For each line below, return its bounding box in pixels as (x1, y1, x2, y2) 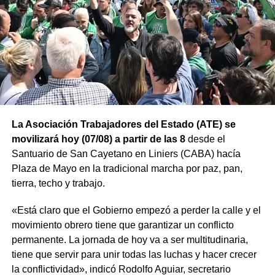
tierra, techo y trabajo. (11, 177, 105, 188)
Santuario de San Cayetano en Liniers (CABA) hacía (11, 148, 241, 159)
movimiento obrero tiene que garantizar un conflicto (11, 219, 234, 230)
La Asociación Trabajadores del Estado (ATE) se (11, 118, 236, 130)
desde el (185, 133, 225, 144)
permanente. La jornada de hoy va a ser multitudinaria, (11, 234, 248, 245)
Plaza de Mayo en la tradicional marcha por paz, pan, (11, 163, 242, 174)
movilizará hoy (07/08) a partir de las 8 (11, 133, 185, 144)
